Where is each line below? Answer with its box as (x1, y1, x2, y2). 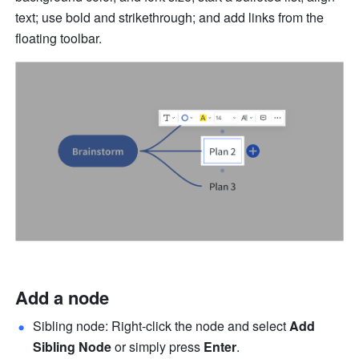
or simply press (115, 337, 204, 357)
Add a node (15, 284, 110, 311)
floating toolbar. (15, 29, 106, 48)
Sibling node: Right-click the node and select (33, 317, 290, 336)
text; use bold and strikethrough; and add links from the (15, 8, 325, 27)
